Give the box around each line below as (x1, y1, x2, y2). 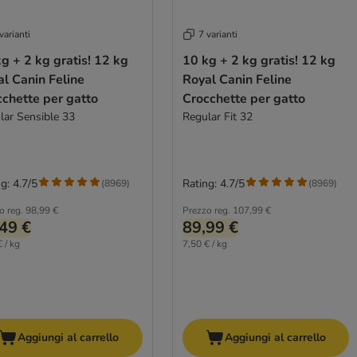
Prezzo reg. (182, 203, 230, 217)
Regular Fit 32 (182, 108, 253, 124)
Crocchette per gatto (182, 89, 305, 108)
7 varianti (198, 27, 237, 41)
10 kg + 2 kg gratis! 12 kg (182, 51, 335, 69)
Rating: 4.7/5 (182, 175, 245, 191)
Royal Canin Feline (182, 70, 292, 88)
